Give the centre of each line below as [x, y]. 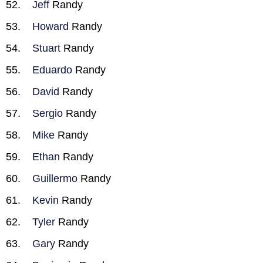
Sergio [48, 113]
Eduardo [52, 70]
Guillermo [55, 178]
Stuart [46, 48]
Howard [50, 26]
